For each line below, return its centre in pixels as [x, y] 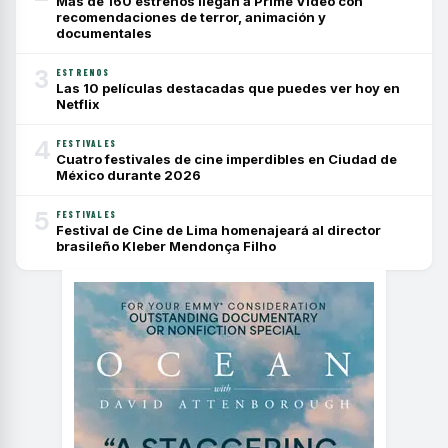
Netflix [78, 104]
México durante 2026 [128, 175]
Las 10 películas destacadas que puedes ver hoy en [228, 88]
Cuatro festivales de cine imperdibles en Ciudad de [226, 159]
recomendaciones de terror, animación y [191, 17]
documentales [104, 33]
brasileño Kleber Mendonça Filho [166, 246]
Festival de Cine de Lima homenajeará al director [218, 230]
